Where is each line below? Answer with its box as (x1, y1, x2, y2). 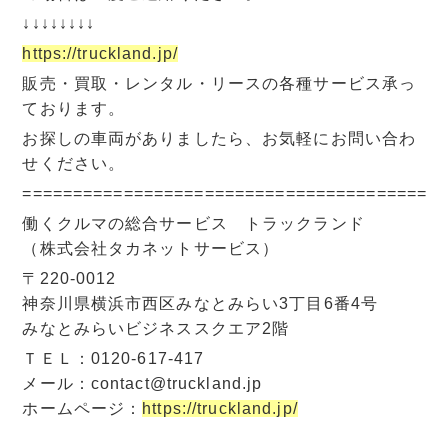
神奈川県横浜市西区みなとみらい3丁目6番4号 (22, 294, 379, 312)
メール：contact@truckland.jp (22, 374, 263, 392)
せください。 (22, 154, 126, 172)
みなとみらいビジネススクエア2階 (22, 319, 290, 337)
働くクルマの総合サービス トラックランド (22, 214, 365, 232)
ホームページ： (22, 399, 143, 417)
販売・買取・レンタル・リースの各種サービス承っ (22, 74, 417, 92)
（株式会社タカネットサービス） (22, 239, 280, 257)
